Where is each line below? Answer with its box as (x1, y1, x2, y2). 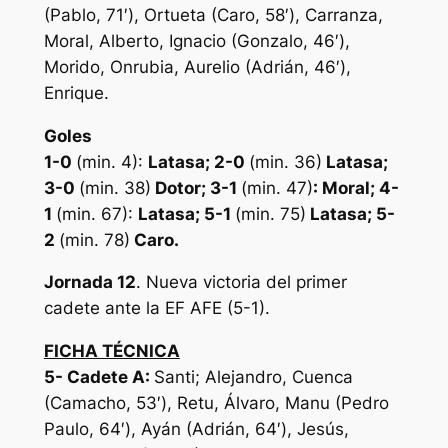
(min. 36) (248, 151, 322, 172)
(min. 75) (234, 203, 306, 224)
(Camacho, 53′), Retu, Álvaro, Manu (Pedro (43, 393, 389, 414)
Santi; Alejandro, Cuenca (153, 367, 353, 388)
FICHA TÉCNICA (43, 341, 180, 362)
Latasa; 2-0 (147, 151, 249, 172)
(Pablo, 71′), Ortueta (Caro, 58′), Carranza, (43, 4, 383, 25)
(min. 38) (78, 177, 151, 198)
